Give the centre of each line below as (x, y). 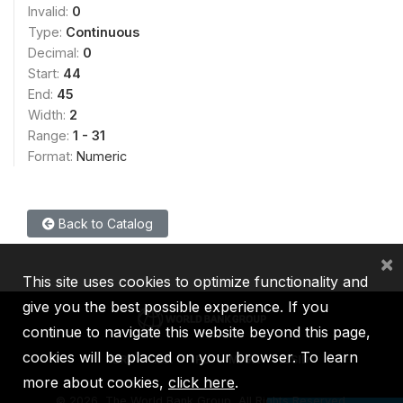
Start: (45, 73)
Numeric (102, 156)
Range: (50, 135)
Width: (49, 115)
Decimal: (55, 53)
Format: (52, 156)
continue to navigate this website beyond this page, (197, 332)
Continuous (103, 32)
